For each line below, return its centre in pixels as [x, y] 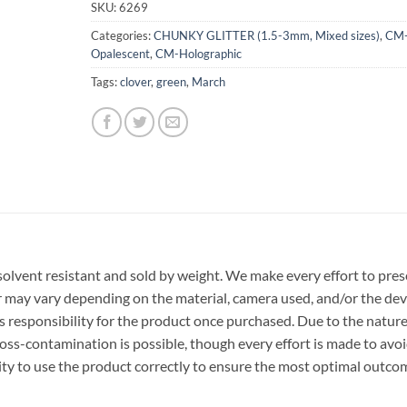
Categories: [122, 35]
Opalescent [120, 53]
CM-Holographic [198, 53]
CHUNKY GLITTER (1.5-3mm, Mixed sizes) [266, 35]
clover [135, 81]
